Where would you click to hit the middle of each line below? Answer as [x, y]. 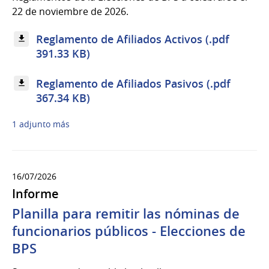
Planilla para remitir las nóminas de [126, 214]
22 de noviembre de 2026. [70, 11]
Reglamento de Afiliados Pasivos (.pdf [134, 84]
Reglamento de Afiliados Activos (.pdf [133, 39]
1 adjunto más [41, 125]
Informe [35, 194]
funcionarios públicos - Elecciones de [129, 231]
